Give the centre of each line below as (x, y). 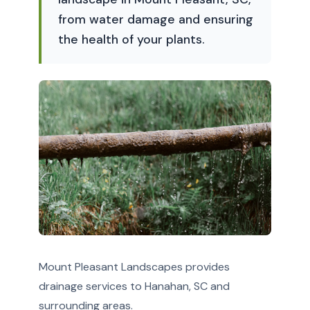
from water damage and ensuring (156, 19)
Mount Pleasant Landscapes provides (134, 266)
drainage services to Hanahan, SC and (134, 286)
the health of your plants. (131, 39)
